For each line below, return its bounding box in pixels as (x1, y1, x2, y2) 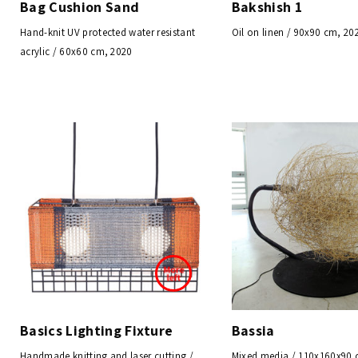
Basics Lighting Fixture (20, 320, 173, 340)
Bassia (231, 320, 275, 340)
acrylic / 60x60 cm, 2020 (20, 45, 133, 59)
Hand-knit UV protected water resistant (20, 26, 196, 40)
